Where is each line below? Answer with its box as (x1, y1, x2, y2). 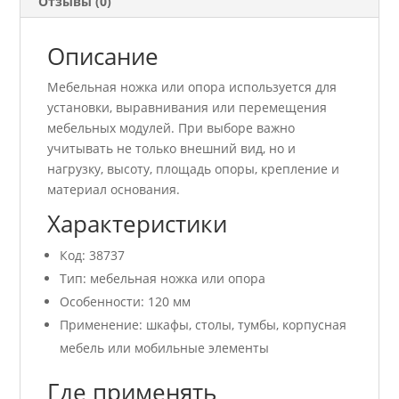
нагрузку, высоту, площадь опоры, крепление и (47, 159, 340, 177)
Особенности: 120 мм (60, 292, 191, 310)
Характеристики (47, 207, 228, 240)
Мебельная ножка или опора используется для (47, 77, 338, 95)
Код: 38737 (60, 246, 126, 264)
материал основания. (47, 180, 181, 198)
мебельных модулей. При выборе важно (47, 118, 296, 136)
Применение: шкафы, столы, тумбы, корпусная (60, 315, 347, 333)
